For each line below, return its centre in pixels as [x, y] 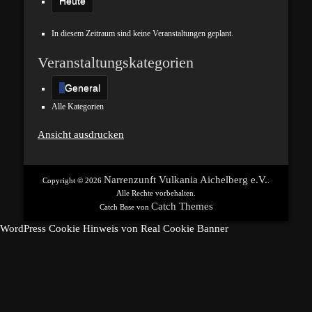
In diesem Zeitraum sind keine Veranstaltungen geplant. [142, 33]
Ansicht [54, 134]
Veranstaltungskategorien [116, 62]
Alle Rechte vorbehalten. [156, 193]
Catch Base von [125, 207]
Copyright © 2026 [73, 180]
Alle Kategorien [78, 107]
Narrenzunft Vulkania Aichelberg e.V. [186, 180]
